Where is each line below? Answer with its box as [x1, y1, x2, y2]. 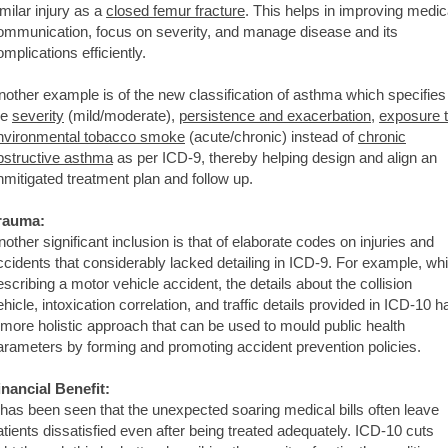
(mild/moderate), [64, 106, 179, 124]
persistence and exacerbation [179, 106, 371, 124]
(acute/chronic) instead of [185, 127, 358, 145]
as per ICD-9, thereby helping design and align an [113, 148, 437, 166]
